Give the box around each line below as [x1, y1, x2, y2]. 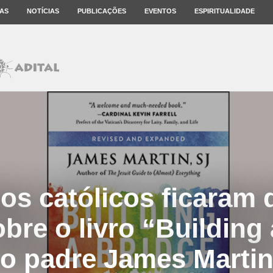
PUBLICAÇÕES [77, 7, 126, 15]
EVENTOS [144, 7, 176, 15]
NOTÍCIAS [27, 7, 59, 15]
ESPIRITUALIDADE [194, 7, 255, 15]
